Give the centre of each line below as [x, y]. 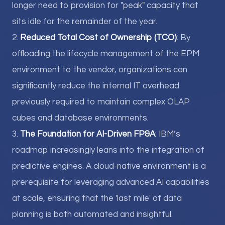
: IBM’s [168, 134]
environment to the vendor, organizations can [100, 70]
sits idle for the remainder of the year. [85, 22]
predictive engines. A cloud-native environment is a [109, 166]
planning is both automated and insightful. [92, 214]
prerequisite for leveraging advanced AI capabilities [111, 182]
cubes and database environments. [80, 118]
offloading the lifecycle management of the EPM [106, 54]
